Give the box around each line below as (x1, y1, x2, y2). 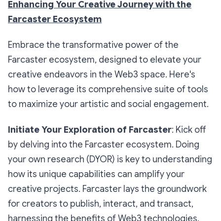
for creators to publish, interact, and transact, (8, 198, 193, 209)
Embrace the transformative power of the (8, 39, 179, 50)
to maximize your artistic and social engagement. (8, 99, 209, 110)
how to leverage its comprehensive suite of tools (8, 84, 208, 95)
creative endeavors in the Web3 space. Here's (8, 69, 195, 80)
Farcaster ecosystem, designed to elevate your (8, 54, 201, 65)
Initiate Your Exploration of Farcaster (8, 124, 172, 135)
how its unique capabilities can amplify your (8, 169, 184, 180)
